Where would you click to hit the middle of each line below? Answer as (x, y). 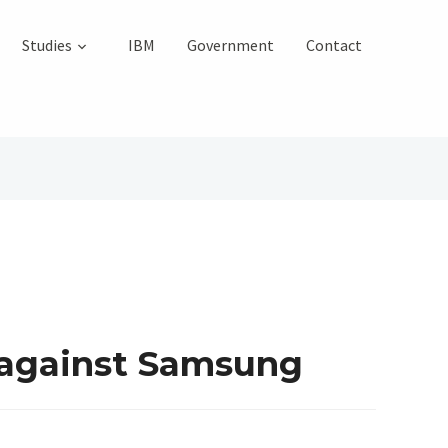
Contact (334, 45)
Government (230, 45)
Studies (47, 45)
